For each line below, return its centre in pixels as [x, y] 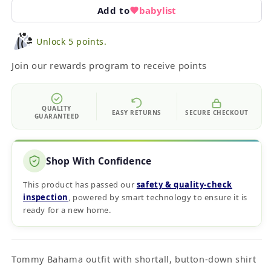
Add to [113, 10]
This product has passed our [80, 184]
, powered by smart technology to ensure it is [158, 197]
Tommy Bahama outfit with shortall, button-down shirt [134, 259]
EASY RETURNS [136, 112]
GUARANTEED [57, 116]
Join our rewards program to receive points [109, 65]
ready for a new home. [67, 210]
